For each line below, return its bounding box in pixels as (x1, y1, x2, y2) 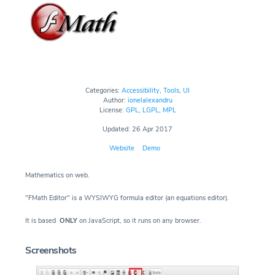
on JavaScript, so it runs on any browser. (79, 215, 201, 225)
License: (99, 105, 126, 115)
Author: (103, 95, 128, 105)
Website (109, 143, 134, 153)
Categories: (85, 85, 122, 95)
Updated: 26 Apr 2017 (103, 124, 172, 134)
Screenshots (25, 243, 77, 257)
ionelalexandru (127, 95, 172, 105)
